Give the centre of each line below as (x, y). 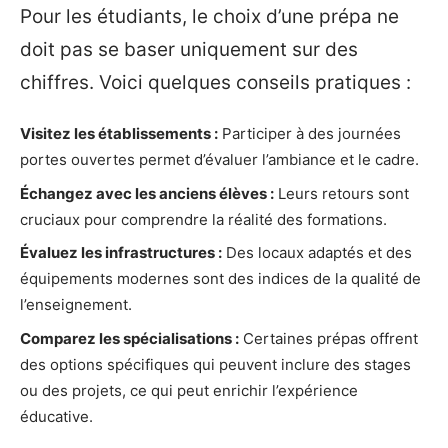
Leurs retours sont (341, 193)
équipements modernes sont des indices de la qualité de (220, 279)
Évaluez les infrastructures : (121, 253)
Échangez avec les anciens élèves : (147, 193)
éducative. (56, 416)
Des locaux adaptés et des (317, 253)
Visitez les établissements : (119, 134)
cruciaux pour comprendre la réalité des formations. (203, 219)
